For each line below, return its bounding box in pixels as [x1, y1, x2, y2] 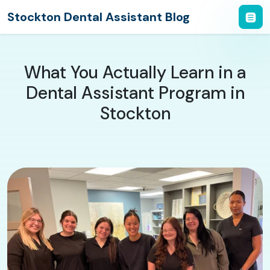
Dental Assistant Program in [25, 82, 245, 104]
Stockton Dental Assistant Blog [7, 9, 190, 25]
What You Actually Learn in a [24, 61, 246, 84]
